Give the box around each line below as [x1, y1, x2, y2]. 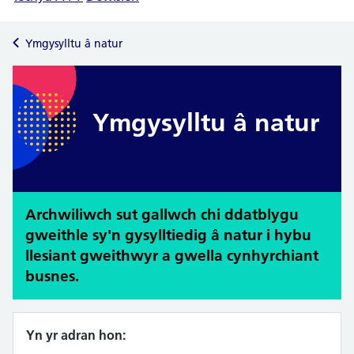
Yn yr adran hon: [26, 327, 126, 344]
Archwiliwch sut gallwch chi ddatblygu [25, 205, 299, 224]
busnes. [25, 267, 79, 286]
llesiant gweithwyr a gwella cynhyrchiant [25, 247, 318, 265]
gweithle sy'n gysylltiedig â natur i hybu [25, 226, 311, 245]
